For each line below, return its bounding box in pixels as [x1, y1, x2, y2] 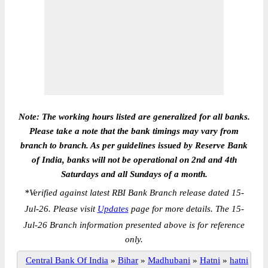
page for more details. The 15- [128, 204, 244, 214]
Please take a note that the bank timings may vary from [29, 126, 239, 136]
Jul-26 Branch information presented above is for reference [23, 220, 245, 230]
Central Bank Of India [26, 255, 108, 265]
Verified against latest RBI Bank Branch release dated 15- [29, 188, 244, 197]
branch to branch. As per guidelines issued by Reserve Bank [20, 141, 248, 150]
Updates [97, 204, 129, 214]
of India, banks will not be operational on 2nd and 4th [31, 155, 237, 165]
